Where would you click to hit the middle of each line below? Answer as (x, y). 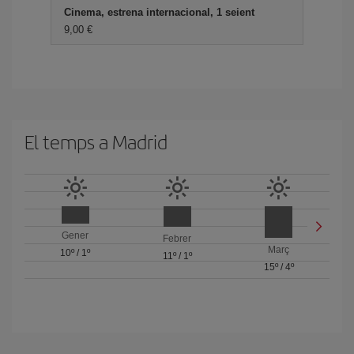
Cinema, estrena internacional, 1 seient (159, 12)
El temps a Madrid (96, 141)
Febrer (177, 239)
